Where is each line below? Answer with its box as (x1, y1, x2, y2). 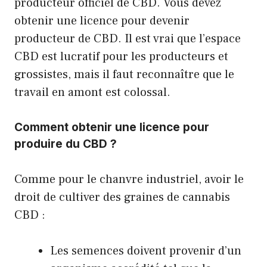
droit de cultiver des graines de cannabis (14, 189, 230, 205)
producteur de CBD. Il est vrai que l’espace (14, 30, 241, 46)
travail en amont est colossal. (14, 84, 170, 100)
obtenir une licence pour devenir (14, 13, 190, 29)
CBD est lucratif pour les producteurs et (14, 48, 228, 64)
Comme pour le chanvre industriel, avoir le (14, 171, 244, 187)
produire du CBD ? (14, 136, 117, 151)
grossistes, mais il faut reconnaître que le (14, 66, 234, 82)
